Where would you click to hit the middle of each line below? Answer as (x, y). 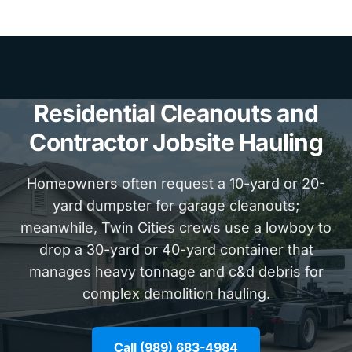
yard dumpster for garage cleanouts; (176, 205)
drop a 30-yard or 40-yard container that (176, 249)
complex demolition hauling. (176, 293)
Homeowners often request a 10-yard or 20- (176, 183)
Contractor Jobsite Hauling (176, 142)
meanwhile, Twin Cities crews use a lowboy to (176, 227)
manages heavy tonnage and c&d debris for (176, 271)
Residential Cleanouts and (176, 113)
